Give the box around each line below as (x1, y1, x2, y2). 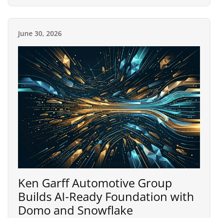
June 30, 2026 (18, 29, 62, 38)
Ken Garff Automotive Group (18, 175, 172, 191)
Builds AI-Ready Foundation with (18, 188, 194, 205)
